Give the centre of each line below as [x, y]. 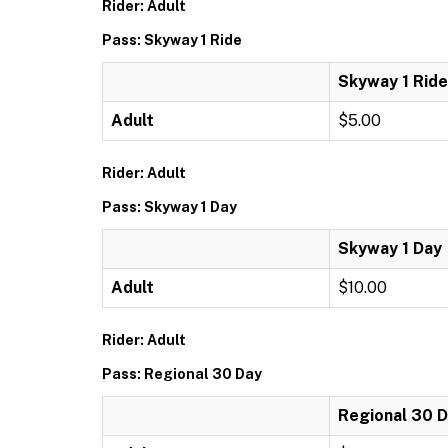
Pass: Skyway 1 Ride [172, 40]
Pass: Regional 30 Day [182, 374]
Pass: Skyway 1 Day [169, 207]
